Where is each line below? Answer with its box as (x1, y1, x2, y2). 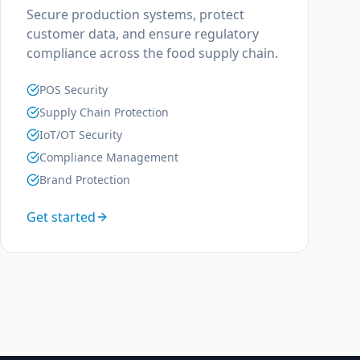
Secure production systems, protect (27, 6, 244, 23)
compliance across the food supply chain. (27, 44, 278, 62)
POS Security (39, 82, 108, 97)
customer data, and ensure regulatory (27, 25, 259, 43)
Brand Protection (39, 172, 130, 187)
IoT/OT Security (39, 127, 122, 142)
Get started (27, 208, 96, 226)
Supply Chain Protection (39, 104, 169, 120)
